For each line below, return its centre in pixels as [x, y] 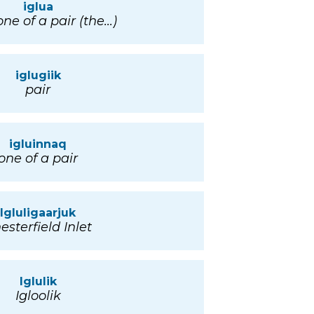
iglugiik [38, 76]
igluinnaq [38, 144]
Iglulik [38, 282]
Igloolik [38, 296]
